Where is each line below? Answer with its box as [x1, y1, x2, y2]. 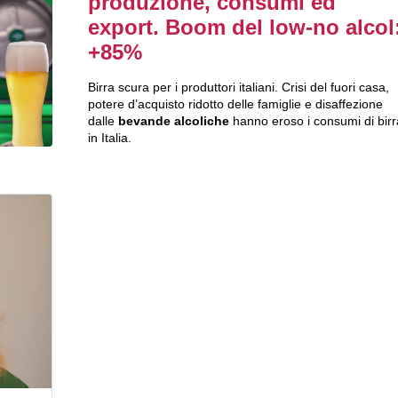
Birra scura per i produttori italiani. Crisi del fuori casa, [87, 80, 389, 95]
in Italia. [87, 131, 131, 146]
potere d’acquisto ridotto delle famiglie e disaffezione [87, 97, 383, 112]
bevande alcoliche [117, 114, 229, 129]
